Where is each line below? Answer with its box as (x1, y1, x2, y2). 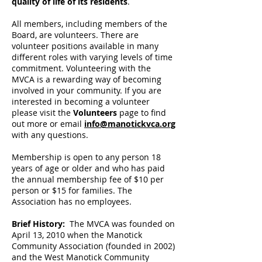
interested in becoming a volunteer (12, 96, 150, 107)
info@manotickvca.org (84, 118, 175, 129)
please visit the (12, 107, 73, 118)
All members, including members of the (12, 18, 167, 29)
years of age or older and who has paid (12, 163, 165, 174)
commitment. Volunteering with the (12, 63, 151, 74)
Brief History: (12, 218, 67, 229)
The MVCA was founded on (67, 218, 175, 229)
